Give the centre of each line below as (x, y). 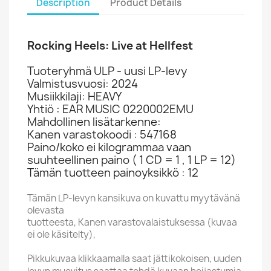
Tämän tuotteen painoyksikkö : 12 (113, 173)
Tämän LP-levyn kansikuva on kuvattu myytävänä (134, 198)
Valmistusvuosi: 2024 (83, 84)
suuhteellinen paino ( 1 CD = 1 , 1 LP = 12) (132, 160)
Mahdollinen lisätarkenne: (94, 122)
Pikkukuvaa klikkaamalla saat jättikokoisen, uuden (134, 259)
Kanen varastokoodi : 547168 (102, 135)
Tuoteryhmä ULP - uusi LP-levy (107, 71)
